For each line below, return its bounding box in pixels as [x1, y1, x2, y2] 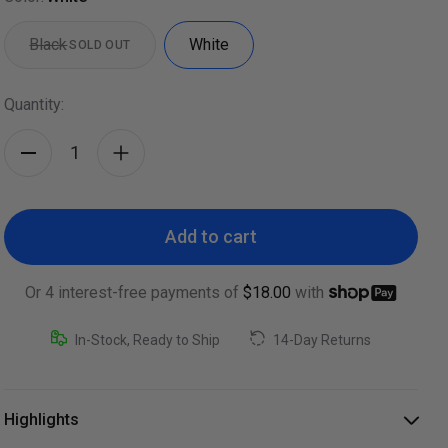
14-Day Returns [273, 331, 372, 348]
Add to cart [165, 226, 258, 247]
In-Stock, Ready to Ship [75, 331, 221, 348]
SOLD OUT [69, 37, 131, 52]
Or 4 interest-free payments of [25, 282, 240, 302]
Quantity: [4, 94, 65, 114]
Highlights [4, 409, 80, 429]
